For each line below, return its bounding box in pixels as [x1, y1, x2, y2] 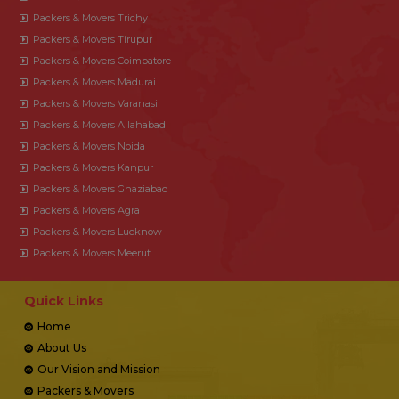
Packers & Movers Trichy [33, 11, 148, 24]
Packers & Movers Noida [33, 139, 145, 152]
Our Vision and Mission [37, 362, 160, 376]
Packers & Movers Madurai [33, 75, 156, 88]
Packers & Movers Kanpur [33, 160, 153, 174]
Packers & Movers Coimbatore [33, 53, 171, 67]
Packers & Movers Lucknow [33, 224, 162, 238]
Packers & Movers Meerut [33, 246, 151, 259]
